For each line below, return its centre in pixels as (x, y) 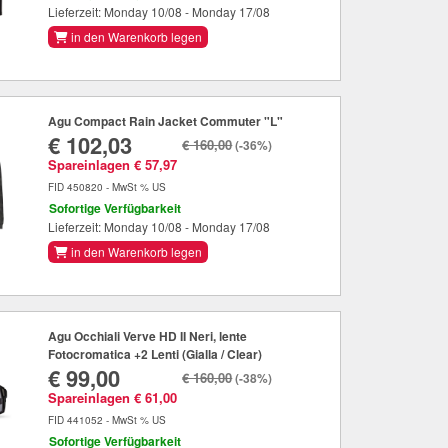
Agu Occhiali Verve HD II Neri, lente (148, 336)
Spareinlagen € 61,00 (113, 398)
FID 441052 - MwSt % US (107, 420)
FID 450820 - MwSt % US (107, 187)
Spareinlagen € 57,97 (113, 165)
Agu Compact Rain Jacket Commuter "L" (166, 121)
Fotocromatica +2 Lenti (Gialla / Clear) (155, 354)
